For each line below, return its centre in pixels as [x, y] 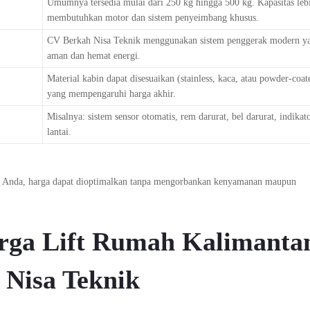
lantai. [59, 132]
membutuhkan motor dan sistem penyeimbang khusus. [153, 18]
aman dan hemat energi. [93, 56]
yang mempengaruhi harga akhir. [111, 94]
